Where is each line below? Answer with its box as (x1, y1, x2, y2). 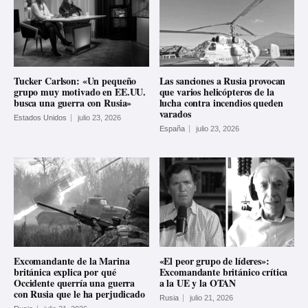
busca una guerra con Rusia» (14, 96, 132, 111)
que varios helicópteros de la (159, 85, 274, 100)
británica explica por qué (14, 265, 116, 280)
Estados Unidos (14, 113, 67, 122)
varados (159, 107, 191, 122)
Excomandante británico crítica (159, 265, 288, 280)
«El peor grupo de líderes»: (159, 254, 269, 269)
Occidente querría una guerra (14, 276, 135, 291)
